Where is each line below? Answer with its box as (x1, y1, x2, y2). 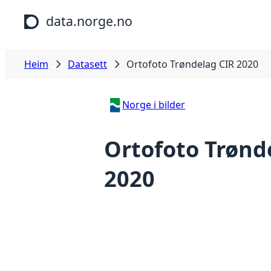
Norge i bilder (122, 98, 186, 111)
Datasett (68, 57, 107, 71)
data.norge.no (46, 12, 132, 30)
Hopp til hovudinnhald (5, 5, 107, 18)
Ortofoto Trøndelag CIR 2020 (126, 57, 258, 71)
